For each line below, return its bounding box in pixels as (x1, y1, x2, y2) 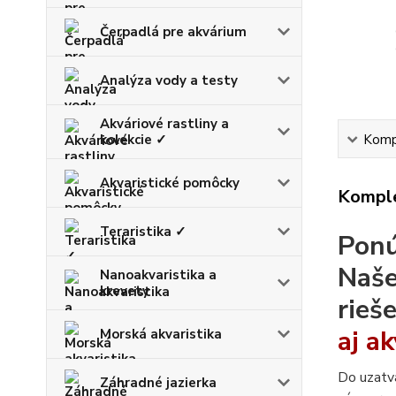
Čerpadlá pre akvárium (100, 22, 247, 41)
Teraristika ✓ (100, 222, 187, 240)
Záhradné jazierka (100, 373, 217, 392)
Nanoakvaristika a (100, 265, 217, 284)
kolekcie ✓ (100, 130, 167, 148)
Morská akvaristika (100, 324, 222, 343)
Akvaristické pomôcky (100, 173, 240, 192)
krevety (100, 281, 149, 300)
